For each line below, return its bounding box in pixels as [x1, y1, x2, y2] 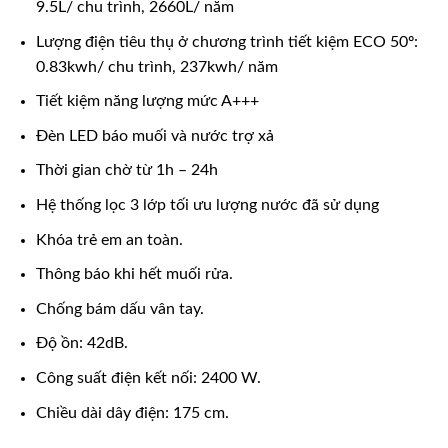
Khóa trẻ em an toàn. [35, 231, 183, 248]
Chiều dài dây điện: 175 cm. [35, 404, 229, 421]
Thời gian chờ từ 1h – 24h [35, 162, 218, 179]
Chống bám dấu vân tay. [35, 300, 204, 317]
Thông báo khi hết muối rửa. [35, 266, 233, 283]
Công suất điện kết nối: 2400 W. [35, 370, 261, 387]
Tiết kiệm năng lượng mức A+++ [35, 93, 259, 110]
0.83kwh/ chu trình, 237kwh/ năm [35, 58, 278, 75]
